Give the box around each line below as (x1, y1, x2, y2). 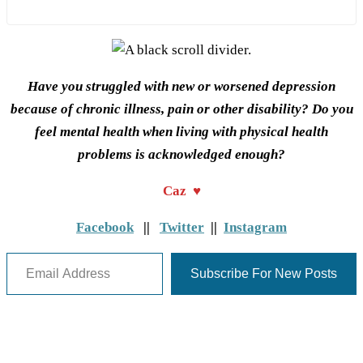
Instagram (224, 220, 287, 236)
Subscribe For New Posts (190, 267, 337, 281)
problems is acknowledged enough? (78, 147, 285, 163)
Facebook (76, 220, 134, 236)
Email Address (6, 244, 53, 260)
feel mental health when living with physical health (35, 124, 328, 140)
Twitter (160, 220, 204, 236)
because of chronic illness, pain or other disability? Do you (10, 101, 353, 117)
